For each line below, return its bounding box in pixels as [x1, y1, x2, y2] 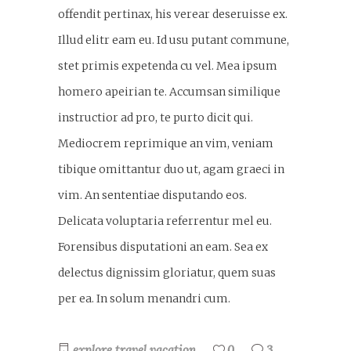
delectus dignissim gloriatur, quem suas [58, 265, 276, 280]
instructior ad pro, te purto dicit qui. [58, 110, 253, 125]
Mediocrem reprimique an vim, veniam [58, 136, 273, 150]
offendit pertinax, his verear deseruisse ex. [58, 6, 288, 21]
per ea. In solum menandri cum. [58, 291, 230, 306]
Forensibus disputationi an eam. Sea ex [58, 239, 268, 254]
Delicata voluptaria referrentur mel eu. [58, 213, 272, 228]
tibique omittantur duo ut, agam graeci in [58, 161, 284, 176]
